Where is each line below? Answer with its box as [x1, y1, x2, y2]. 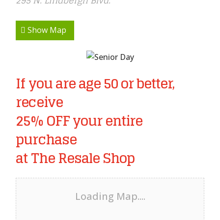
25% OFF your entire [16, 109, 143, 133]
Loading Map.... [75, 190, 145, 203]
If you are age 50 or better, [16, 71, 175, 96]
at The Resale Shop [16, 146, 135, 170]
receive [16, 90, 63, 114]
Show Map [26, 25, 66, 36]
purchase [16, 127, 77, 152]
